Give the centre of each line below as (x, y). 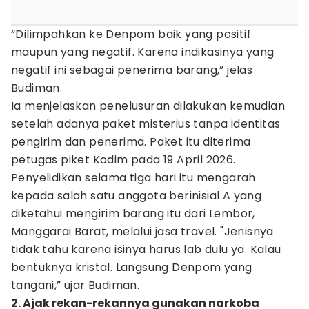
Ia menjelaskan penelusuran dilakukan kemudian (148, 106)
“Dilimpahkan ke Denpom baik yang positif (131, 34)
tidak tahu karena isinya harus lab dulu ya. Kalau (146, 249)
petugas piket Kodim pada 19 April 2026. (123, 160)
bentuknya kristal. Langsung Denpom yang (132, 267)
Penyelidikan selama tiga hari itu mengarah (133, 178)
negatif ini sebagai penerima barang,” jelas (132, 70)
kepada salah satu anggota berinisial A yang (137, 196)
